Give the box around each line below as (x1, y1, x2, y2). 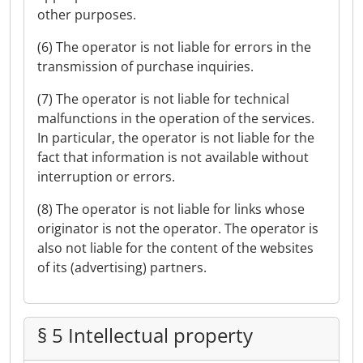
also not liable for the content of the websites (37, 239, 314, 257)
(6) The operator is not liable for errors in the (37, 38, 311, 56)
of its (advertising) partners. (37, 258, 207, 276)
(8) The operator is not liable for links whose (37, 200, 305, 218)
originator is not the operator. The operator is (37, 220, 318, 237)
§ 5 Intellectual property (37, 322, 253, 348)
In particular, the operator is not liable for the (37, 129, 314, 147)
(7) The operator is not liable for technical (37, 90, 289, 108)
